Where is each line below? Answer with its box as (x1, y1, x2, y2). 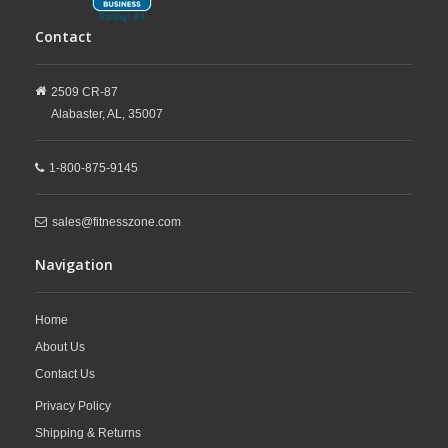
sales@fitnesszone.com (52, 214, 181, 229)
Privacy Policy (35, 398, 111, 413)
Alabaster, (51, 106, 105, 121)
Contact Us (35, 366, 95, 381)
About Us (35, 339, 85, 354)
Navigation (35, 254, 113, 274)
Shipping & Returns (35, 425, 141, 440)
